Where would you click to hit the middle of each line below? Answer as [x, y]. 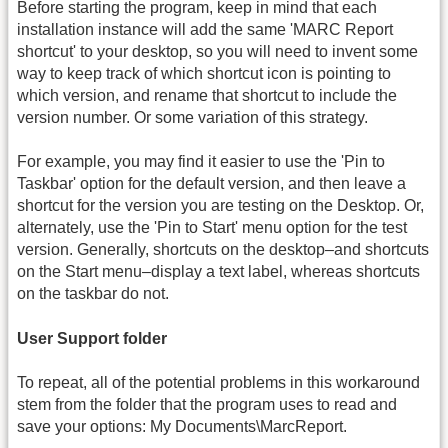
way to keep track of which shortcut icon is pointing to [204, 73]
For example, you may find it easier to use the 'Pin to [201, 162]
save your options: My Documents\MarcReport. [182, 426]
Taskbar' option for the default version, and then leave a [211, 184]
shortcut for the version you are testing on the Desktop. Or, [220, 206]
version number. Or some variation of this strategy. [192, 117]
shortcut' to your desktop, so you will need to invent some [217, 51]
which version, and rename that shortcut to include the [207, 95]
